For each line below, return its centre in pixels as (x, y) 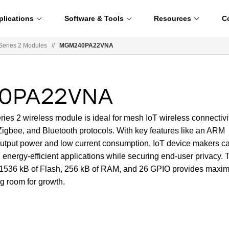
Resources (173, 18)
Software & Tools (94, 18)
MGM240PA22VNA (86, 45)
